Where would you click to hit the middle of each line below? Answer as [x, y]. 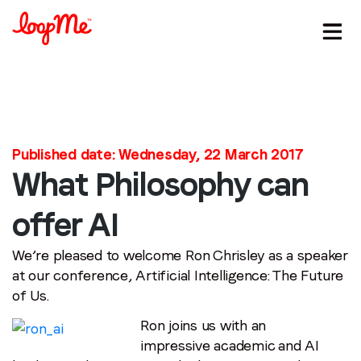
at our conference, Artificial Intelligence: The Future [178, 275]
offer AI [65, 225]
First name [68, 246]
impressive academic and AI [230, 345]
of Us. [31, 295]
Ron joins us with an [203, 325]
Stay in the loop [111, 214]
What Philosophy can [160, 185]
